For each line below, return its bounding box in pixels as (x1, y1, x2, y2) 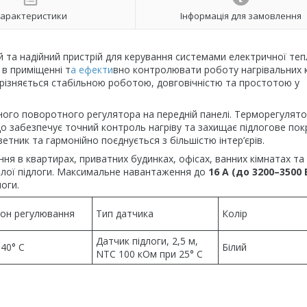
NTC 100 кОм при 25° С (96, 247, 203, 260)
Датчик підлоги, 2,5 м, (96, 234, 198, 247)
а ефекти (71, 63, 113, 76)
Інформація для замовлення (180, 9, 302, 22)
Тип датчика (96, 207, 153, 220)
